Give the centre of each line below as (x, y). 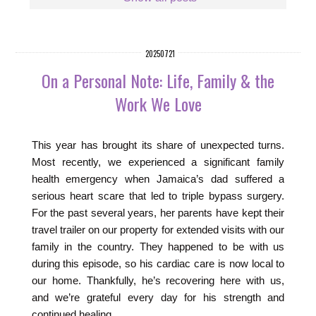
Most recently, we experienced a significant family (158, 162)
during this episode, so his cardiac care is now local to (158, 263)
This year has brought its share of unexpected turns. (158, 145)
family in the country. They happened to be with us (158, 246)
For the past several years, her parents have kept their (158, 212)
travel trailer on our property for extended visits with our (158, 229)
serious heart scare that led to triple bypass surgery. (158, 195)
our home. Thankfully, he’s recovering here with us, (158, 280)
